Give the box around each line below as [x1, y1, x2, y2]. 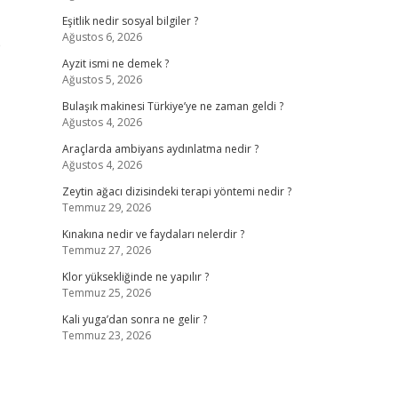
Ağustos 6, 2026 [61, 29, 142, 44]
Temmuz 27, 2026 [61, 243, 151, 258]
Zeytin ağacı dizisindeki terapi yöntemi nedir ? [61, 184, 291, 199]
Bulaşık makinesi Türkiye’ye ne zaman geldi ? [61, 99, 283, 114]
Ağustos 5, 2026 [61, 72, 142, 87]
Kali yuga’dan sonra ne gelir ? [61, 312, 207, 327]
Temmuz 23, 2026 [61, 328, 151, 343]
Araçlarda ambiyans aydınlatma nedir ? [61, 141, 259, 156]
